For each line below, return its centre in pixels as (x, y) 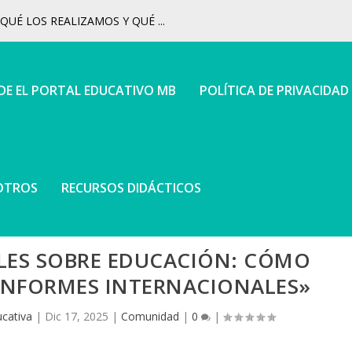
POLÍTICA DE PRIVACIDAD (275, 90)
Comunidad (150, 316)
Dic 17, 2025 (76, 316)
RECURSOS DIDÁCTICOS (132, 188)
